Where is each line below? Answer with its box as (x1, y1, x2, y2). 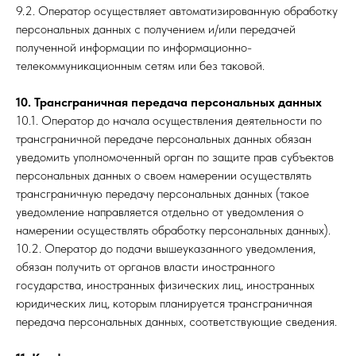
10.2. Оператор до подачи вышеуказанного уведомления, (16, 241, 315, 256)
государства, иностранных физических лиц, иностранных (16, 277, 315, 292)
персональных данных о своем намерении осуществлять (16, 168, 311, 183)
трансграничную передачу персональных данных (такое (16, 186, 309, 201)
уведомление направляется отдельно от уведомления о (16, 204, 304, 219)
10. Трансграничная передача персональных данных (16, 95, 322, 110)
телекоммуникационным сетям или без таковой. (16, 58, 265, 73)
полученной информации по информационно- (16, 40, 252, 55)
